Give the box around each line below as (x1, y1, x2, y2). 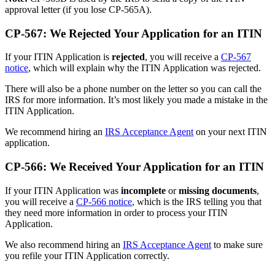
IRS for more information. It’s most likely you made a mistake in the (5, 95, 268, 106)
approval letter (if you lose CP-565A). (5, 4, 152, 15)
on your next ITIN (193, 126, 267, 137)
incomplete (121, 185, 166, 196)
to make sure (211, 239, 263, 250)
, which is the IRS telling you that (132, 196, 261, 207)
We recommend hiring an (5, 126, 105, 137)
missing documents (179, 185, 257, 196)
